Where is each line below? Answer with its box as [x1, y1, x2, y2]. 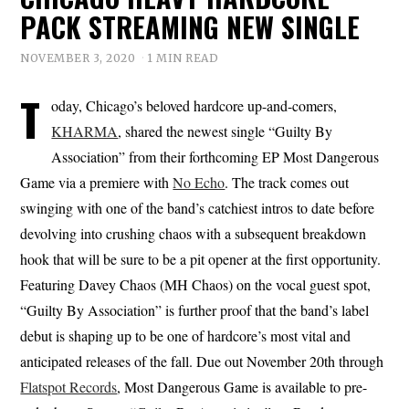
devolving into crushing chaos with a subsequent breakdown [20, 224, 367, 244]
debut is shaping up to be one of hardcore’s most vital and [20, 326, 351, 346]
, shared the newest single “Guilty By [118, 121, 333, 142]
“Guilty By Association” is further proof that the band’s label [20, 300, 370, 320]
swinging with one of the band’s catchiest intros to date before [20, 198, 375, 218]
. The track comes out [225, 173, 350, 193]
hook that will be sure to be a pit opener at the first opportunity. [20, 249, 382, 269]
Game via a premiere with [20, 173, 173, 193]
